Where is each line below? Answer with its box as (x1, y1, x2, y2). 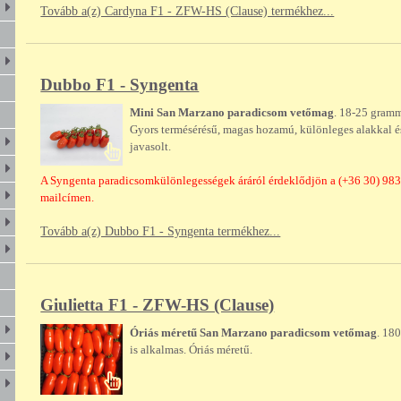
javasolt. (130, 140, 172, 154)
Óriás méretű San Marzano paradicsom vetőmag (130, 326, 378, 340)
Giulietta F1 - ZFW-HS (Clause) (40, 295, 275, 315)
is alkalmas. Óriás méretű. (130, 343, 253, 357)
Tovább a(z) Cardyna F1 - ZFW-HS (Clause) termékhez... (40, 4, 335, 19)
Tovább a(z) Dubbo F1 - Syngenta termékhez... (40, 225, 281, 239)
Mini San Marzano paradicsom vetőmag (130, 106, 335, 120)
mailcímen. (40, 191, 95, 205)
